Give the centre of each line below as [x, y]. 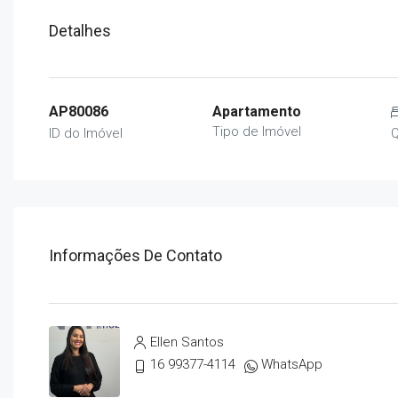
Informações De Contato [135, 255]
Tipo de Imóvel [257, 131]
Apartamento [257, 111]
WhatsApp [292, 364]
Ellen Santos [187, 342]
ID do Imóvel [86, 133]
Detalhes [80, 31]
